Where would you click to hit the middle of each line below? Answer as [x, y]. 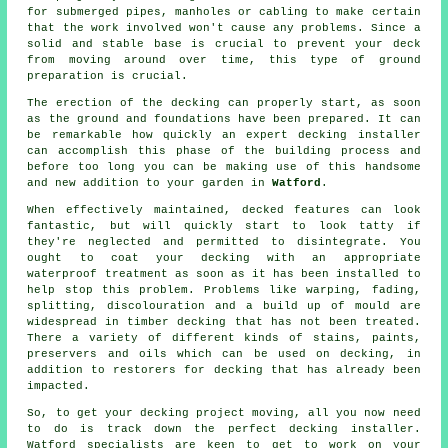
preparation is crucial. [108, 76]
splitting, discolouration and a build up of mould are [224, 306]
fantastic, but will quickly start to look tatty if [224, 226]
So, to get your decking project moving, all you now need [224, 413]
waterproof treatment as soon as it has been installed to [224, 274]
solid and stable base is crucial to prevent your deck [224, 44]
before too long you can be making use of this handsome [224, 167]
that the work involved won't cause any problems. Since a [224, 28]
